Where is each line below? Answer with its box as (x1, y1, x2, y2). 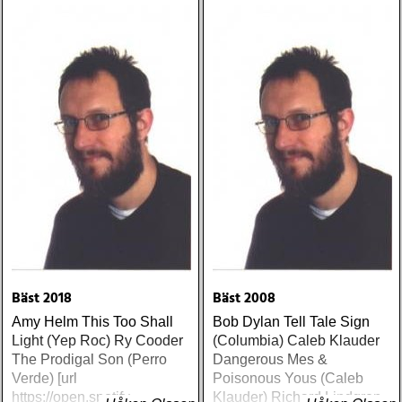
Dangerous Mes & (213, 352, 328, 367)
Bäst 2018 (12, 287, 72, 310)
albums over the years (213, 2, 353, 17)
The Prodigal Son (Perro (12, 352, 167, 367)
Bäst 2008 (213, 287, 275, 310)
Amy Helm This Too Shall (12, 314, 173, 329)
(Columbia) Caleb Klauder (213, 333, 380, 348)
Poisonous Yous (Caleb (213, 371, 363, 386)
